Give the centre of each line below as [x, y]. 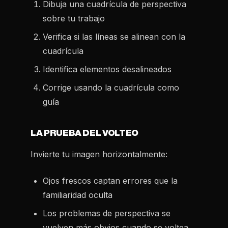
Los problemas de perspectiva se [107, 213]
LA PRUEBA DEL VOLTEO [84, 133]
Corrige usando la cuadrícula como [111, 88]
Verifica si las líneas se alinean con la [114, 37]
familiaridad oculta [78, 195]
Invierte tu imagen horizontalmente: [99, 154]
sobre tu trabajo [74, 18]
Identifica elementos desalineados [107, 69]
